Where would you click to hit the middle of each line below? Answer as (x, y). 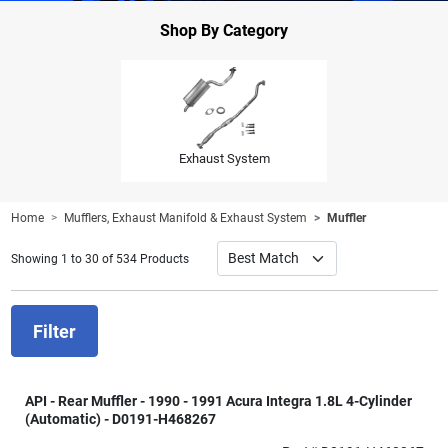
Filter (54, 331)
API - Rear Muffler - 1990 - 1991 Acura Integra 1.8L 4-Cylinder (218, 401)
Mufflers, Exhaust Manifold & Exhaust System (185, 218)
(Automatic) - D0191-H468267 (120, 419)
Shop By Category (224, 30)
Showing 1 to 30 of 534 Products (99, 258)
